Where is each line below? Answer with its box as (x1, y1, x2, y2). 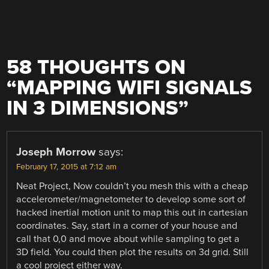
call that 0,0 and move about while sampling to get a (16, 233, 240, 246)
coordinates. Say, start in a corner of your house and (16, 220, 238, 232)
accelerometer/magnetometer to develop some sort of (16, 193, 246, 206)
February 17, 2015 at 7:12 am (16, 162, 117, 172)
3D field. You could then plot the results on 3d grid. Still (16, 246, 249, 259)
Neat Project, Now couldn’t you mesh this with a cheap (16, 180, 249, 193)
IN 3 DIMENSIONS (7, 96, 179, 121)
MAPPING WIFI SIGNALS (17, 76, 253, 101)
